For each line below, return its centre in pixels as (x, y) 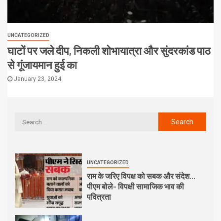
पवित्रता (99, 197)
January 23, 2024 (37, 79)
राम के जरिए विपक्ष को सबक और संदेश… (141, 176)
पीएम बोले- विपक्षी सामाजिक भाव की (135, 186)
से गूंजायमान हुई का (42, 65)
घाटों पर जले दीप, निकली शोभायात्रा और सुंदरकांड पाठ (109, 51)
